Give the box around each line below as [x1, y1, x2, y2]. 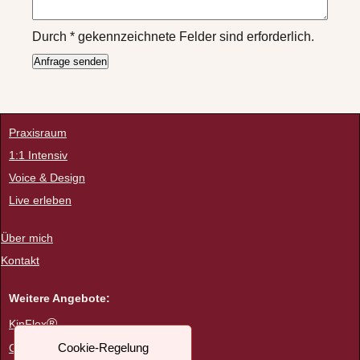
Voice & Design [9, 171, 85, 185]
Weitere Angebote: [9, 291, 110, 305]
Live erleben [9, 194, 72, 207]
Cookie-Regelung [57, 341, 149, 354]
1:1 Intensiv [9, 149, 67, 162]
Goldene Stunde [9, 341, 92, 354]
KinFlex [9, 317, 47, 330]
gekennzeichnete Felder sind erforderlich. [75, 30, 314, 44]
